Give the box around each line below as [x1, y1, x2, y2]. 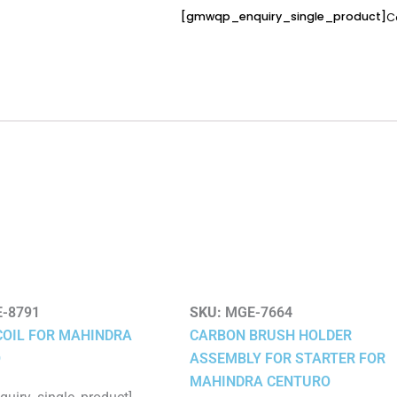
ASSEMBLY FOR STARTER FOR [190, 349, 385, 367]
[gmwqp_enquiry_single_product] [181, 8, 386, 24]
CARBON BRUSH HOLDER [190, 326, 352, 344]
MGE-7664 [222, 303, 292, 321]
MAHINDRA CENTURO [190, 372, 331, 390]
